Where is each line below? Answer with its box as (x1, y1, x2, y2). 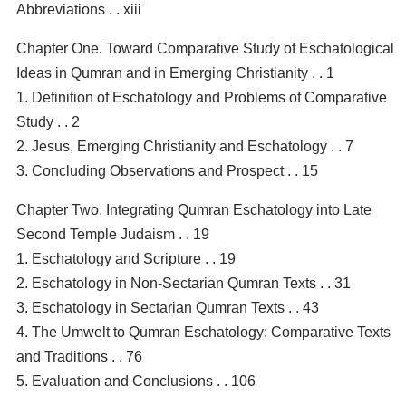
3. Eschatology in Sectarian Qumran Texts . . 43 (16, 299, 319, 315)
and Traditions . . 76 (16, 348, 142, 364)
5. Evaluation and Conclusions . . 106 (16, 372, 256, 389)
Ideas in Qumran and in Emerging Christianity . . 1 (16, 64, 334, 81)
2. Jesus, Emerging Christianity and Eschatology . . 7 (16, 138, 353, 154)
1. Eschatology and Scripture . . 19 (16, 250, 236, 266)
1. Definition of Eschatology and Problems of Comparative (16, 89, 387, 105)
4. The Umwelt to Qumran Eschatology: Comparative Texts (16, 324, 391, 340)
